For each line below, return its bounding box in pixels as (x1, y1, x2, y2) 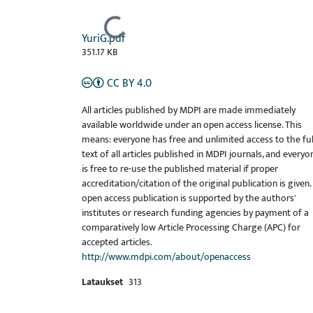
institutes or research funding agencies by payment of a (82, 205, 309, 221)
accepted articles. (82, 234, 152, 251)
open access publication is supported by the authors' (82, 190, 296, 207)
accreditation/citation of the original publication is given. (82, 175, 311, 192)
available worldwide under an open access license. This (82, 117, 302, 133)
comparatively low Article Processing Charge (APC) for (82, 219, 300, 236)
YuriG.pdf (82, 29, 125, 49)
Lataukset (82, 274, 123, 291)
